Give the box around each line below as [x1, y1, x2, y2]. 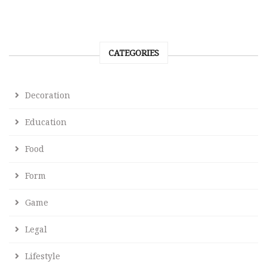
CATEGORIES [108, 46, 159, 58]
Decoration [25, 89, 70, 101]
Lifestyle [25, 250, 60, 262]
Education [25, 116, 67, 128]
